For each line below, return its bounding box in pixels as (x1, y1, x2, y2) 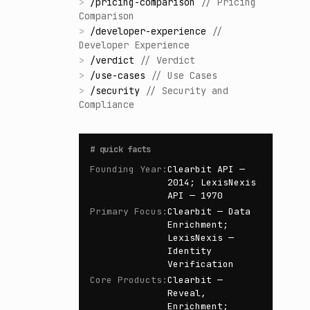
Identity (167, 245, 212, 257)
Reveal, (167, 287, 206, 299)
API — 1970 (167, 190, 223, 201)
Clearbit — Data (167, 206, 250, 217)
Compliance (79, 98, 134, 111)
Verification (167, 258, 234, 270)
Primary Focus (90, 206, 162, 217)
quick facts (99, 144, 151, 155)
